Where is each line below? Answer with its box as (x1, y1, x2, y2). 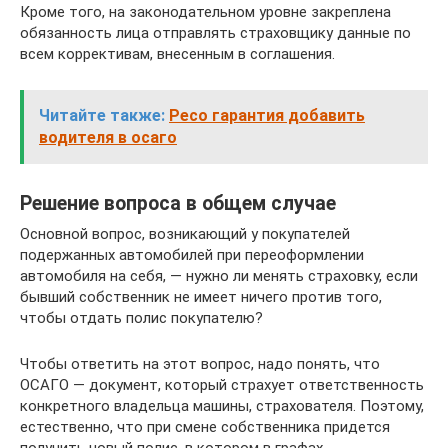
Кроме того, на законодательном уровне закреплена (20, 2, 391, 21)
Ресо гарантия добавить (169, 105, 365, 125)
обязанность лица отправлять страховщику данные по (20, 23, 411, 42)
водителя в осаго (39, 127, 177, 147)
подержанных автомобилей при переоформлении (20, 245, 364, 264)
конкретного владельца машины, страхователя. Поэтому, (20, 396, 424, 415)
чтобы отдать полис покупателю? (20, 308, 263, 327)
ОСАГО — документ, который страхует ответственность (20, 375, 424, 394)
